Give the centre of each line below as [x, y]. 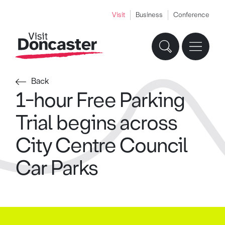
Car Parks [57, 168]
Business [149, 15]
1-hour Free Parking [100, 100]
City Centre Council [102, 145]
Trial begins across [97, 123]
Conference [191, 15]
